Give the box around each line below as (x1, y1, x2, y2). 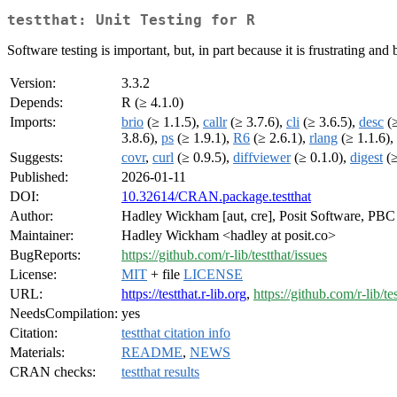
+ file (147, 267, 183, 283)
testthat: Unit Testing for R (7, 12, 255, 29)
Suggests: (10, 150, 63, 166)
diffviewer (233, 150, 291, 166)
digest (350, 150, 383, 166)
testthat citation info (121, 325, 230, 341)
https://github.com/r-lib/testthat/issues (121, 247, 327, 263)
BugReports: (10, 247, 81, 263)
